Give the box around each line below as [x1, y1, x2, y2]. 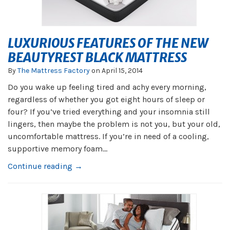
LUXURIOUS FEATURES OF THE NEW [8, 35, 208, 51]
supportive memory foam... [8, 144, 107, 154]
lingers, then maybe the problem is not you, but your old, [8, 119, 220, 129]
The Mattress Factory [17, 66, 90, 75]
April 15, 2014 [102, 66, 143, 75]
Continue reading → [8, 161, 83, 171]
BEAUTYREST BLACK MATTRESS [8, 50, 187, 66]
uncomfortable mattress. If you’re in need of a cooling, [8, 131, 209, 141]
